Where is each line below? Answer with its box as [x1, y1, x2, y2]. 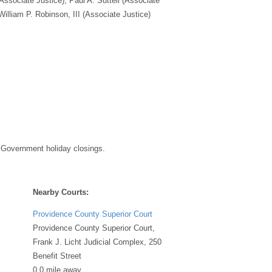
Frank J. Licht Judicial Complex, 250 [33, 237, 161, 246]
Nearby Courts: [33, 187, 89, 197]
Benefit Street [33, 251, 81, 260]
